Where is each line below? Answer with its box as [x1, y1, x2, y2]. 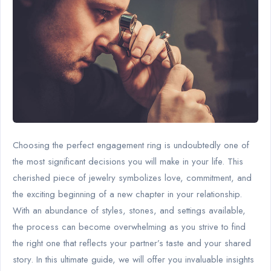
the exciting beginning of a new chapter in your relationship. [13, 187, 242, 201]
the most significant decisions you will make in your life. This [13, 154, 243, 168]
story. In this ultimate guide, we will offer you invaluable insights [13, 252, 254, 266]
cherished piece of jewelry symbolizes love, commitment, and [13, 171, 252, 184]
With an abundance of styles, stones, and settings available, [13, 203, 246, 217]
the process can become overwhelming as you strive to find [13, 220, 246, 233]
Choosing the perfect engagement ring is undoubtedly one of [13, 138, 249, 152]
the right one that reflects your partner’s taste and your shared [13, 236, 251, 250]
